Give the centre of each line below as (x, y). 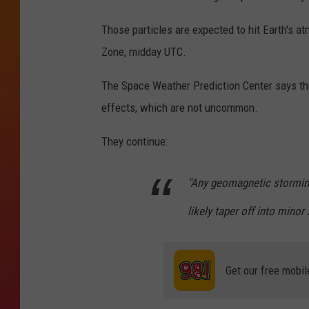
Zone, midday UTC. (144, 51)
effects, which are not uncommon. (180, 107)
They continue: (134, 141)
